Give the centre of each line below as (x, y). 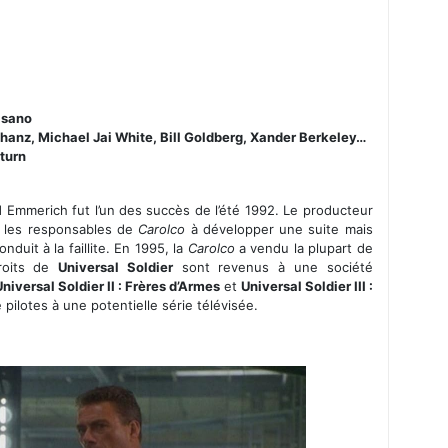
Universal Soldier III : (306, 285)
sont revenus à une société (272, 266)
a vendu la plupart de (303, 247)
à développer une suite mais (279, 228)
